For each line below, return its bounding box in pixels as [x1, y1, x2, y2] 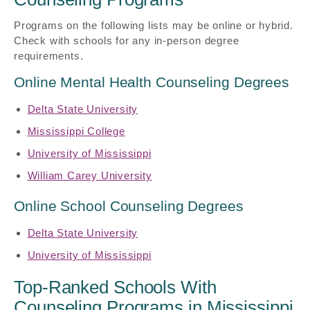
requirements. [14, 50, 84, 62]
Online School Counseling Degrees [14, 197, 244, 214]
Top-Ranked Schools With [14, 277, 217, 297]
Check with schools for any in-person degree [14, 35, 239, 47]
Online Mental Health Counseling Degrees [14, 74, 290, 91]
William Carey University [27, 169, 152, 181]
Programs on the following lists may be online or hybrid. [14, 19, 293, 32]
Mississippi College [27, 125, 125, 137]
